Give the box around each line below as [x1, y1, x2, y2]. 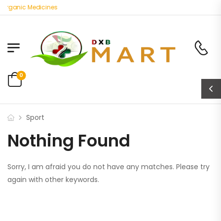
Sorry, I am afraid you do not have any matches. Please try [7, 162, 210, 172]
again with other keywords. [7, 175, 99, 184]
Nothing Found [7, 129, 130, 152]
